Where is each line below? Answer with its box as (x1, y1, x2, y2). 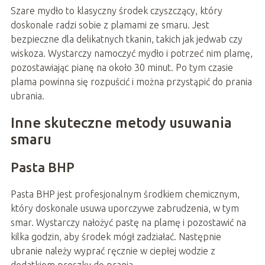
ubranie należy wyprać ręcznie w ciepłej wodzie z (10, 245, 215, 256)
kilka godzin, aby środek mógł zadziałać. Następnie (10, 231, 221, 242)
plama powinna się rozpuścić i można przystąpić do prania (10, 76, 252, 87)
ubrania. (10, 90, 44, 101)
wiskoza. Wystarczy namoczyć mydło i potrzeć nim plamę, (10, 47, 253, 59)
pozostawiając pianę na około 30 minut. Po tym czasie (10, 62, 233, 73)
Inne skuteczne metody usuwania (10, 114, 232, 131)
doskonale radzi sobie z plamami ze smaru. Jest (10, 19, 209, 30)
